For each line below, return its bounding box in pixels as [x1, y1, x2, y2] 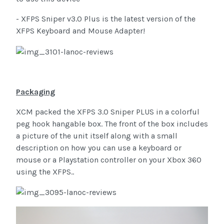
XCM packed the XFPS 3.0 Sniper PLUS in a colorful [16, 106, 199, 116]
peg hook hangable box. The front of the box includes [16, 118, 208, 128]
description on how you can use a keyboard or [16, 142, 181, 152]
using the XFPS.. [16, 166, 74, 176]
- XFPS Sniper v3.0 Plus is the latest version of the [16, 14, 195, 24]
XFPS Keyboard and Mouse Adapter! [16, 26, 145, 36]
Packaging [16, 86, 55, 96]
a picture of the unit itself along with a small [16, 130, 177, 140]
